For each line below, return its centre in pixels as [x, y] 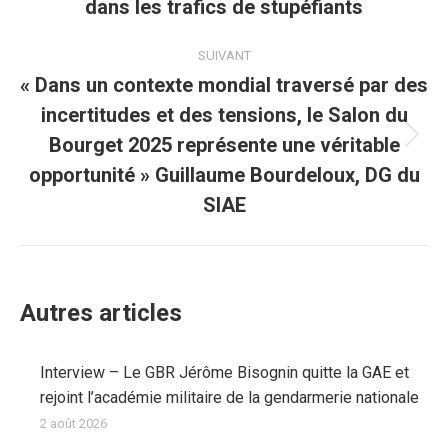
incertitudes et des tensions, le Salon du [224, 115]
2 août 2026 [73, 423]
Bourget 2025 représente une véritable [224, 145]
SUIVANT [224, 55]
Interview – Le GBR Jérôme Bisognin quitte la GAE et [224, 372]
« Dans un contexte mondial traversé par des [224, 85]
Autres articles [101, 313]
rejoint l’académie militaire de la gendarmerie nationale [229, 397]
